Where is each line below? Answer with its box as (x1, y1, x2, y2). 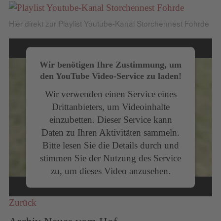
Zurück (9, 197, 37, 208)
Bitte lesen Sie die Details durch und (42, 140, 179, 150)
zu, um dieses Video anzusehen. (50, 165, 171, 176)
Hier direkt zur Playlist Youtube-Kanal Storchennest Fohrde (9, 18, 209, 29)
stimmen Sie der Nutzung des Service (40, 152, 181, 163)
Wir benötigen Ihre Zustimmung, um (39, 59, 182, 70)
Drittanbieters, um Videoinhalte (51, 101, 170, 112)
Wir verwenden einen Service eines (44, 88, 177, 99)
